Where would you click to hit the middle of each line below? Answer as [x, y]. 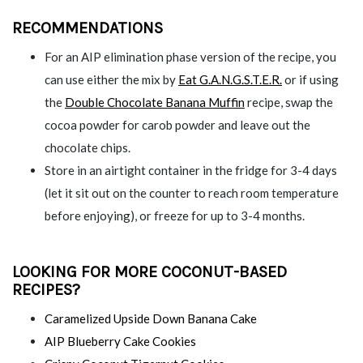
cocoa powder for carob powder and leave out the [177, 124]
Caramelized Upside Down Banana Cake [151, 318]
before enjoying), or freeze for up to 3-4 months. [175, 215]
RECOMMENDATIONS [88, 28]
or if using [310, 79]
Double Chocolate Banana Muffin [155, 102]
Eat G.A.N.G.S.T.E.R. [230, 79]
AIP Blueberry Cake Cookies [120, 341]
